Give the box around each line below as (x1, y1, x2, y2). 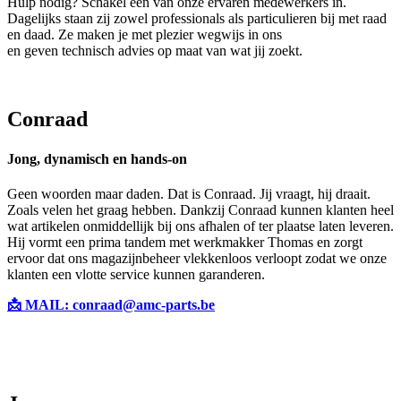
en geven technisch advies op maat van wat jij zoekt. (7, 43, 303, 59)
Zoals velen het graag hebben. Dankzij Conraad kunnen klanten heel (7, 201, 394, 218)
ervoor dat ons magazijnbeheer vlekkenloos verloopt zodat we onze (7, 250, 387, 266)
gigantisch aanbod (286, 27, 388, 43)
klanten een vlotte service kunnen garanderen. (7, 266, 265, 282)
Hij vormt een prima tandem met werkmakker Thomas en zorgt (7, 234, 363, 250)
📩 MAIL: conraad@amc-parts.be (7, 296, 215, 312)
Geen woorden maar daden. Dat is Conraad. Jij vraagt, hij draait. (7, 185, 371, 201)
